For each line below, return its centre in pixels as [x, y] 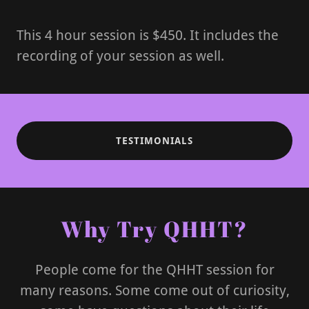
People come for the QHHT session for [154, 270]
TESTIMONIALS [154, 141]
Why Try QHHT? [154, 229]
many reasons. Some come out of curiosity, [154, 290]
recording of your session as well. [120, 56]
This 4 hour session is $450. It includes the [148, 35]
